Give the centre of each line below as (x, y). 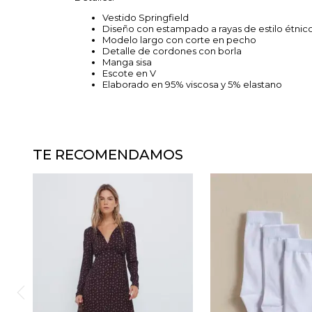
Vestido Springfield (146, 17)
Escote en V (129, 73)
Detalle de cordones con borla (172, 51)
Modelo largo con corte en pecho (180, 40)
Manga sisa (127, 62)
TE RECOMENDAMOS (108, 155)
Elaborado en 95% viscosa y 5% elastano (192, 84)
